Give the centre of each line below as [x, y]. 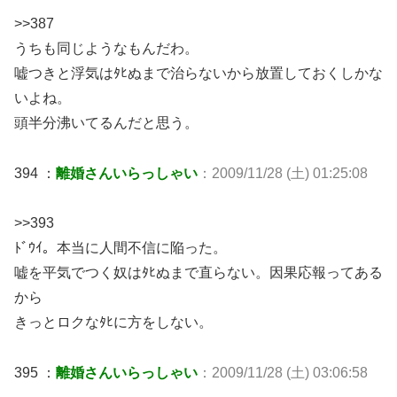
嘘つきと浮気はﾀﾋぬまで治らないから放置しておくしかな [198, 73]
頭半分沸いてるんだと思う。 [106, 122]
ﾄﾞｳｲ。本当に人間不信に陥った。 [121, 248]
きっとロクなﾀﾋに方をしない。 [113, 323]
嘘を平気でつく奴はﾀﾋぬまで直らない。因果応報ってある [198, 273]
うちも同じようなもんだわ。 [106, 48]
